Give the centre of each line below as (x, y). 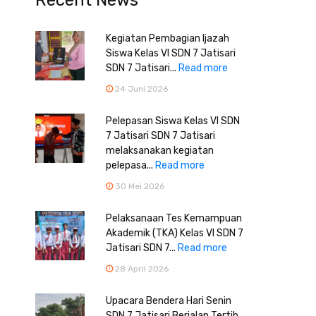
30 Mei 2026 (138, 186)
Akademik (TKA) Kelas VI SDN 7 (174, 233)
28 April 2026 (140, 269)
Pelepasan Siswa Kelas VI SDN (172, 121)
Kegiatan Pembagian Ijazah (167, 38)
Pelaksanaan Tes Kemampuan (174, 218)
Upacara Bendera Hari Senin (168, 301)
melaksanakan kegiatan (159, 151)
